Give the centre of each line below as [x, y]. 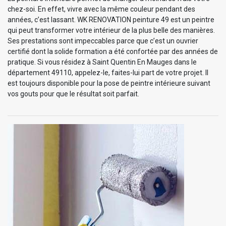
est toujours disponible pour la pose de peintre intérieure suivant [109, 83]
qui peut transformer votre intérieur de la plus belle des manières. [111, 30]
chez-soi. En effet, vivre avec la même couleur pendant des [101, 9]
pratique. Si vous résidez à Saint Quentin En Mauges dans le [102, 62]
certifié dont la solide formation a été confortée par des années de [113, 51]
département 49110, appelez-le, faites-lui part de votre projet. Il [108, 72]
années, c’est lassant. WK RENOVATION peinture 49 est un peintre [111, 19]
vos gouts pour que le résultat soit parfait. [73, 94]
